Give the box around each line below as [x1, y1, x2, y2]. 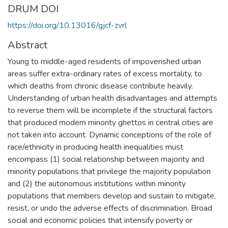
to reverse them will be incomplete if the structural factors [8, 104, 213, 116]
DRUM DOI [8, 2, 59, 16]
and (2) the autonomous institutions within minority [8, 178, 186, 189]
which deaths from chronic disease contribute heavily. [8, 80, 193, 92]
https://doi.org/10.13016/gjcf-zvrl [8, 19, 127, 31]
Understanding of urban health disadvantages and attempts [8, 92, 217, 104]
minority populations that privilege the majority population [8, 165, 211, 177]
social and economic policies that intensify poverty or [8, 214, 192, 226]
